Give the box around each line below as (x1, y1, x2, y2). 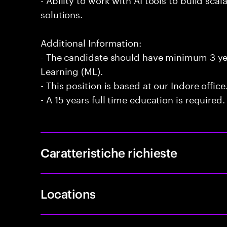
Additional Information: (41, 34, 141, 49)
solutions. (41, 6, 83, 20)
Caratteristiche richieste (41, 144, 177, 161)
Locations (41, 185, 96, 202)
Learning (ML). (41, 63, 103, 77)
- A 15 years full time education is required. (41, 91, 225, 105)
